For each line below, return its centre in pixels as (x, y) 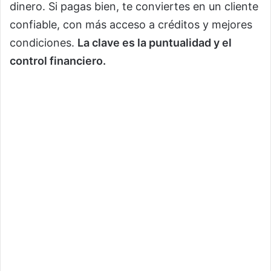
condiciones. (44, 43)
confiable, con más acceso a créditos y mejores (131, 25)
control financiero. (58, 61)
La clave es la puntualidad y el (155, 43)
